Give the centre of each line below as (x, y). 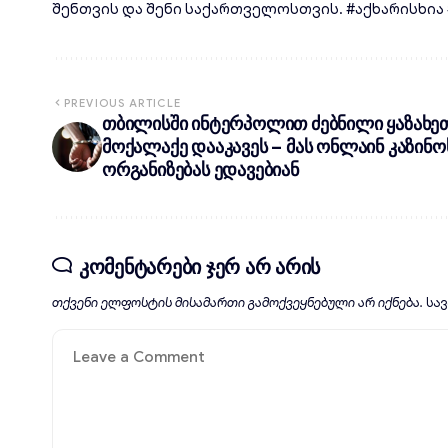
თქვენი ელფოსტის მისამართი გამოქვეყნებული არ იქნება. (237, 303)
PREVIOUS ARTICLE (122, 103)
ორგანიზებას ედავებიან (200, 169)
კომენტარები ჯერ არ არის (199, 265)
